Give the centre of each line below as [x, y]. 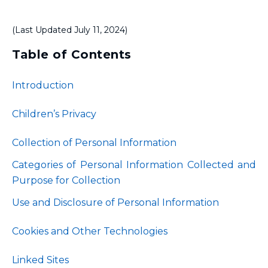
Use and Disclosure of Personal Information [115, 202]
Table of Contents [72, 54]
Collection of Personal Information [94, 143]
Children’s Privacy [54, 114]
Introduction [43, 85]
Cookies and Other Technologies [91, 231]
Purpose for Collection [66, 180]
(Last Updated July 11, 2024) [70, 30]
